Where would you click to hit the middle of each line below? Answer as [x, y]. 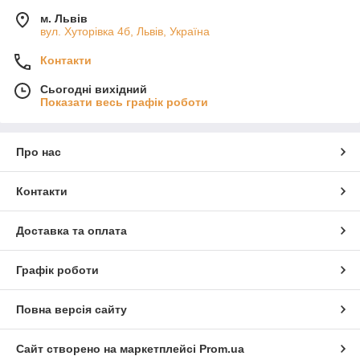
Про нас [39, 151]
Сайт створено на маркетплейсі [108, 348]
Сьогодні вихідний [94, 89]
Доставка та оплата [72, 230]
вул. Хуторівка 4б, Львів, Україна [125, 31]
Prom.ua [222, 348]
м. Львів [64, 18]
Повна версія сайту [72, 309]
